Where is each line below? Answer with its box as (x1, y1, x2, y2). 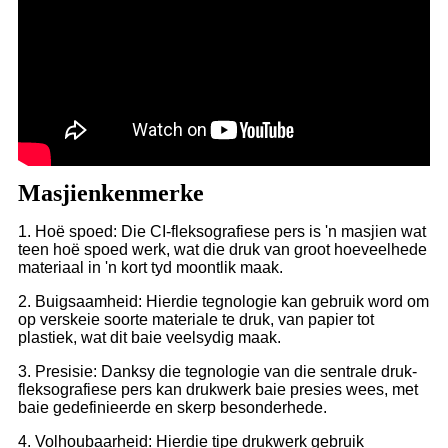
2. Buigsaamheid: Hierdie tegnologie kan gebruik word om (18, 293, 429, 311)
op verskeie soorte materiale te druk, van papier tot (18, 311, 374, 329)
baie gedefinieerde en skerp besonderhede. (18, 399, 327, 417)
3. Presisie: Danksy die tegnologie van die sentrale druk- (18, 363, 417, 381)
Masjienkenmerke (18, 180, 204, 207)
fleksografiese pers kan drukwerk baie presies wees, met (18, 381, 418, 399)
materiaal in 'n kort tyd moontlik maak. (18, 259, 283, 277)
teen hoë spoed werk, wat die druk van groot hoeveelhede (18, 241, 427, 259)
